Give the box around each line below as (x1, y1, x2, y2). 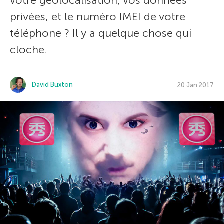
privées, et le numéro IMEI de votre (10, 10, 185, 23)
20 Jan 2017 (177, 81, 214, 89)
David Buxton (32, 81, 73, 88)
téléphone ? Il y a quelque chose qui (10, 26, 191, 40)
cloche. (10, 43, 47, 56)
